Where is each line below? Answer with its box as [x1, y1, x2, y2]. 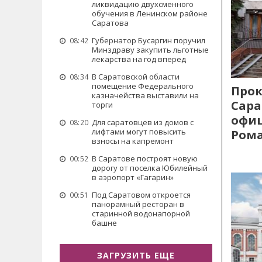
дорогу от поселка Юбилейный [92, 163, 208, 173]
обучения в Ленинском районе [92, 8, 208, 19]
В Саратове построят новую [92, 153, 198, 164]
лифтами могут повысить [92, 126, 186, 137]
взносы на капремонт [92, 136, 174, 146]
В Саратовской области [92, 71, 180, 82]
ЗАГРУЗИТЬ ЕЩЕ [97, 250, 175, 261]
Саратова [92, 18, 129, 28]
